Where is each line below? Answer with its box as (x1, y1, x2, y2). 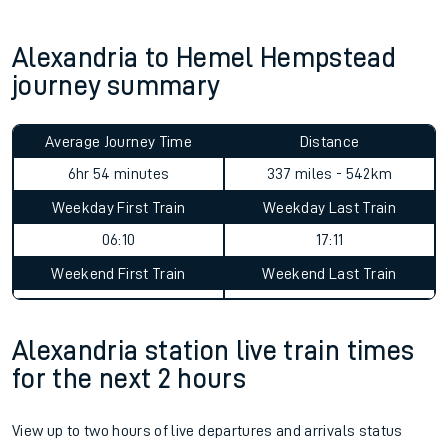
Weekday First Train (51, 200, 186, 216)
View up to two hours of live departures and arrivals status (12, 423, 403, 439)
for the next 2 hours (12, 365, 247, 393)
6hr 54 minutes (67, 166, 170, 182)
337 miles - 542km (266, 166, 393, 182)
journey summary (12, 72, 220, 100)
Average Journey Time (45, 134, 192, 150)
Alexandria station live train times (12, 337, 415, 365)
